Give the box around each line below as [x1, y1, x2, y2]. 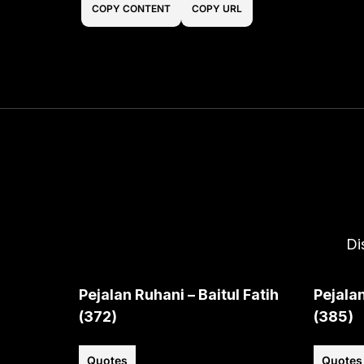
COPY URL [192, 2, 243, 15]
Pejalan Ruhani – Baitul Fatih [79, 285, 279, 303]
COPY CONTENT [92, 2, 171, 15]
